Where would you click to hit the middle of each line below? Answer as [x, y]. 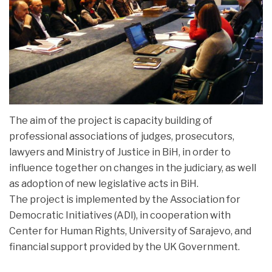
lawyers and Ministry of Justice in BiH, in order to [120, 152]
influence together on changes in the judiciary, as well [133, 168]
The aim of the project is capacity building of [111, 121]
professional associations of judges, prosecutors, [122, 137]
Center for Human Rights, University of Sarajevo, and [130, 231]
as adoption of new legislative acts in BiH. [104, 184]
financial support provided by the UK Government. [124, 247]
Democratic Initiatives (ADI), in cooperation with [120, 216]
